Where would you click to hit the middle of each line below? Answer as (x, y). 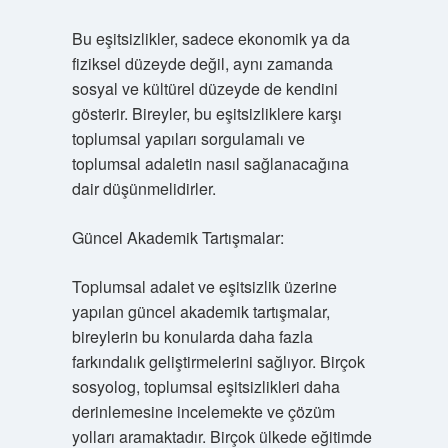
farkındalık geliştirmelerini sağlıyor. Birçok (218, 361)
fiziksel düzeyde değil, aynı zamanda (202, 63)
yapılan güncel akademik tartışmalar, (200, 311)
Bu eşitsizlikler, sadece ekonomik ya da (210, 38)
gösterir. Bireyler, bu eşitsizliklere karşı (206, 113)
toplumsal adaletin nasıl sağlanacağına (210, 163)
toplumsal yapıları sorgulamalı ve (188, 138)
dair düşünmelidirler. (143, 188)
